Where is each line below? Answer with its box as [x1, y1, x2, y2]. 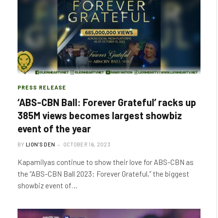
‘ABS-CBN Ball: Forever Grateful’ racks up [18, 96, 196, 108]
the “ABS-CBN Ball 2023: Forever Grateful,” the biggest [18, 169, 189, 178]
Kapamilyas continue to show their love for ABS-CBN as [18, 157, 194, 166]
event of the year [18, 122, 91, 134]
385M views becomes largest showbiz [18, 109, 182, 121]
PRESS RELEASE [18, 84, 67, 91]
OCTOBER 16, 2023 [63, 141, 110, 147]
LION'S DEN [26, 141, 55, 147]
